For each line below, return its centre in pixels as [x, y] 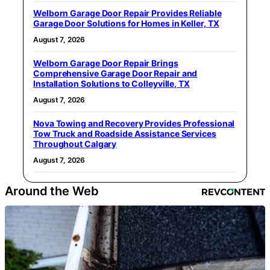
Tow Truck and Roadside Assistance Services [125, 134]
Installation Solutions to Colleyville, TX [111, 84]
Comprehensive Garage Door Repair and [115, 74]
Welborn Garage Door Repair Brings [106, 63]
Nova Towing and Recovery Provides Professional [134, 124]
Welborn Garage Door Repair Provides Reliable [127, 13]
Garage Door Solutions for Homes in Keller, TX [126, 24]
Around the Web [52, 191]
